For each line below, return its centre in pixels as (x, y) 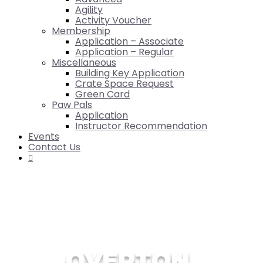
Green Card (102, 94)
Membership (81, 31)
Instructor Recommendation (141, 126)
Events (44, 136)
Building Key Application (130, 73)
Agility (89, 10)
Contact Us (54, 147)
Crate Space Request (124, 84)
